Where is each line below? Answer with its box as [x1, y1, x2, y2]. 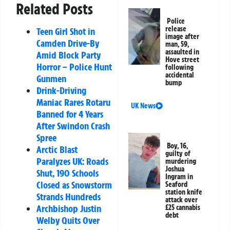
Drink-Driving [36, 84, 86, 97]
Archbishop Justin [36, 202, 101, 215]
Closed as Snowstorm [36, 178, 112, 191]
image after [165, 32, 200, 42]
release [165, 24, 187, 34]
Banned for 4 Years [36, 107, 103, 120]
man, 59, [165, 40, 189, 49]
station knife [165, 187, 203, 197]
